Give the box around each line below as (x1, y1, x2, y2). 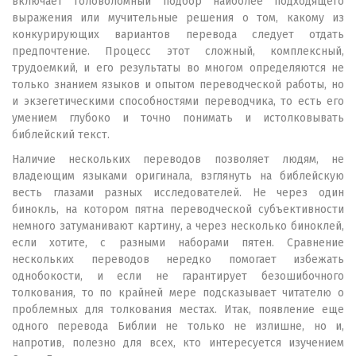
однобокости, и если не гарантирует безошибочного (12, 269, 344, 283)
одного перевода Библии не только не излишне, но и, (12, 319, 344, 333)
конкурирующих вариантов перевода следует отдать (12, 28, 344, 41)
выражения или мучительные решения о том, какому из (12, 11, 344, 25)
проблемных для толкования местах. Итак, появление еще (12, 303, 344, 316)
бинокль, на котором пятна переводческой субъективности (12, 203, 344, 216)
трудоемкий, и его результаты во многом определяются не (12, 61, 344, 75)
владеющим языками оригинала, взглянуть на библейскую (12, 169, 344, 183)
